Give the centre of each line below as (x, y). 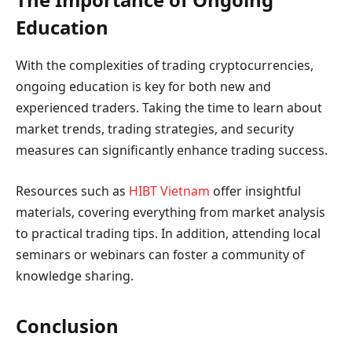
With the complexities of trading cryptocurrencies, (165, 66)
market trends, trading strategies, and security (155, 129)
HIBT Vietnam (169, 191)
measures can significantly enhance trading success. (172, 150)
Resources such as (72, 191)
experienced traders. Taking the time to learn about (169, 108)
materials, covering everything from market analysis (170, 212)
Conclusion (67, 326)
